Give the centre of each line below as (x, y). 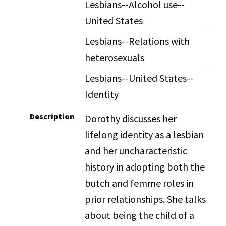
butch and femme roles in (139, 183)
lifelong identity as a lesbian (145, 134)
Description (52, 116)
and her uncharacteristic (136, 151)
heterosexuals (115, 57)
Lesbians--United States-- (139, 78)
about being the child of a (140, 215)
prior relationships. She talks (146, 199)
